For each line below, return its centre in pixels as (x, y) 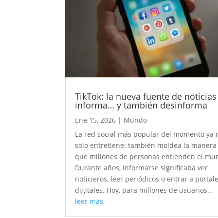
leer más (89, 201)
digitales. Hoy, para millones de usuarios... (144, 190)
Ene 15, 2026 (96, 120)
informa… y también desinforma (141, 105)
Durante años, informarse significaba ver (142, 168)
